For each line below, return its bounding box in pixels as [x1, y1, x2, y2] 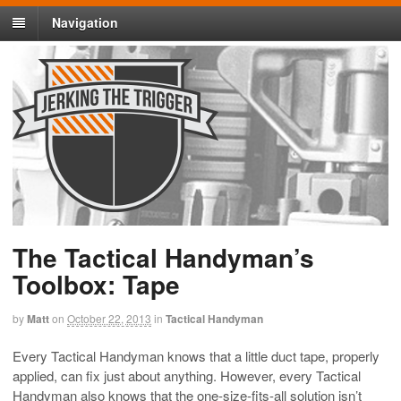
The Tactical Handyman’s [13, 239, 314, 277]
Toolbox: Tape [13, 266, 180, 303]
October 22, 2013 [67, 311, 151, 327]
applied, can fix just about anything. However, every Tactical [13, 365, 361, 385]
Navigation [52, 13, 118, 32]
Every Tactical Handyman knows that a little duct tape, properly [13, 346, 380, 365]
